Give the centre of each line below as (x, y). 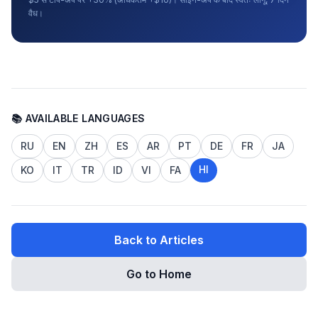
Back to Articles (159, 240)
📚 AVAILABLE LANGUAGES (78, 118)
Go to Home (159, 274)
